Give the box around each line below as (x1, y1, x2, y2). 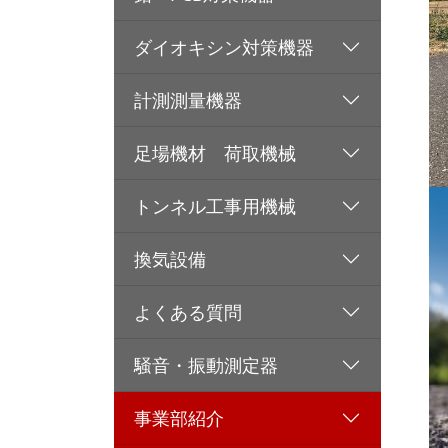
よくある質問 (134, 300, 242, 324)
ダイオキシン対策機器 (134, 35, 314, 59)
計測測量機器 (134, 88, 242, 112)
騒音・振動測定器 (134, 353, 278, 377)
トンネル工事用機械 (134, 194, 296, 218)
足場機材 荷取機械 (134, 141, 296, 165)
